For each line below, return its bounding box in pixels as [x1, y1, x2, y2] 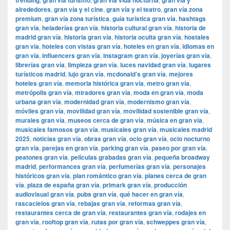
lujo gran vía [68, 69, 104, 79]
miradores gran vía [75, 88, 130, 98]
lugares [189, 60, 211, 70]
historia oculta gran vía [114, 32, 181, 42]
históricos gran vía [15, 171, 70, 181]
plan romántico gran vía [73, 171, 142, 181]
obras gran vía [84, 134, 126, 144]
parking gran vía [101, 143, 148, 153]
